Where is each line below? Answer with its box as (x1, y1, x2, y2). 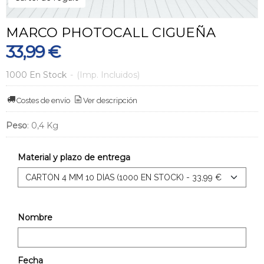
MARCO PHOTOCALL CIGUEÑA (6, 24, 216, 41)
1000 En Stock (6, 69, 67, 80)
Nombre (18, 212, 52, 223)
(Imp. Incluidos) (77, 69, 140, 80)
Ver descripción (83, 96, 138, 105)
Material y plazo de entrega (18, 151, 130, 163)
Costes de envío (16, 96, 71, 105)
